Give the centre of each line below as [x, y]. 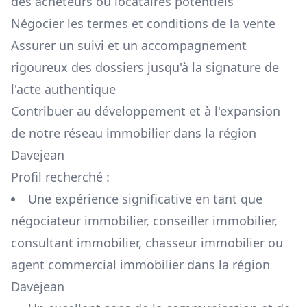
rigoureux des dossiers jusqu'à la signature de [145, 67]
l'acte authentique [63, 89]
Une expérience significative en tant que [145, 199]
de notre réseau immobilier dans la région [134, 133]
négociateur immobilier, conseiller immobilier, [144, 221]
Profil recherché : [60, 177]
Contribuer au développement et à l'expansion [146, 111]
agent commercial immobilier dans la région [140, 265]
